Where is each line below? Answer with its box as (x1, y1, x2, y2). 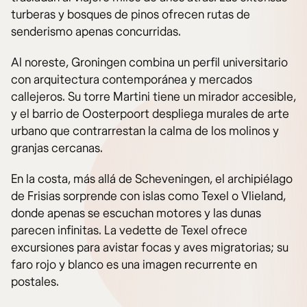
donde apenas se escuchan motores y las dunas (11, 205, 261, 221)
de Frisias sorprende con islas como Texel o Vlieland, (11, 188, 286, 204)
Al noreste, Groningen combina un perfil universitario (11, 54, 288, 71)
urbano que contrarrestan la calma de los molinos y (11, 123, 279, 139)
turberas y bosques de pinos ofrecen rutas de (11, 6, 250, 23)
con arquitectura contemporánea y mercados (11, 71, 252, 88)
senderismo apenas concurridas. (11, 23, 181, 40)
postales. (11, 273, 59, 290)
